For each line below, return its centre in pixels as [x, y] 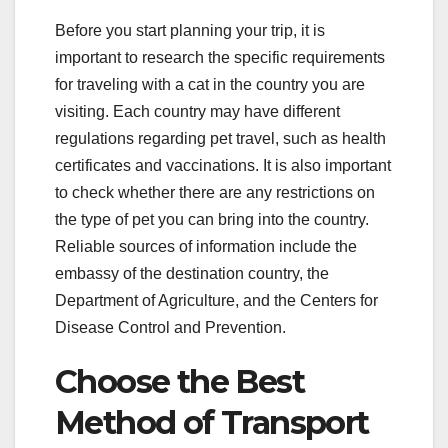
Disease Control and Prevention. [170, 328]
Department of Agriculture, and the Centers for [216, 301]
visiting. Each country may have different [197, 112]
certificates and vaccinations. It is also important [223, 166]
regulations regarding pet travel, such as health [220, 139]
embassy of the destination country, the [192, 274]
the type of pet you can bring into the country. [212, 220]
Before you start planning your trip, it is [190, 31]
